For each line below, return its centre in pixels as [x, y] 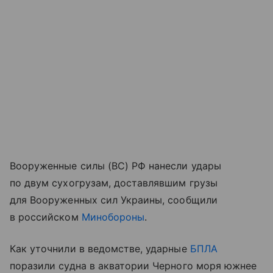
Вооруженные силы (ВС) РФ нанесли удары [115, 166]
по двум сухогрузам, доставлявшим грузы [114, 183]
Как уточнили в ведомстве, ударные [100, 249]
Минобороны [113, 217]
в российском [46, 217]
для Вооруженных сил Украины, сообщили [114, 200]
